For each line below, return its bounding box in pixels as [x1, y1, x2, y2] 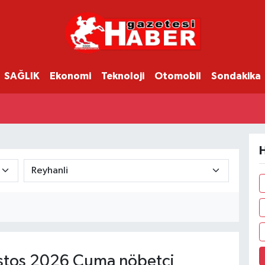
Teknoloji [101, 71, 144, 82]
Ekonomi [49, 71, 91, 82]
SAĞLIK [4, 71, 40, 82]
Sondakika [211, 71, 261, 82]
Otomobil [154, 71, 201, 82]
